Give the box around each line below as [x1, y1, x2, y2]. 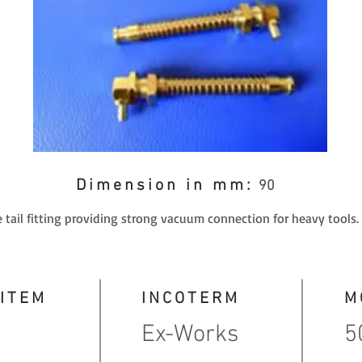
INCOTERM [141, 288, 240, 309]
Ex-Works [141, 319, 238, 350]
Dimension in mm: [76, 175, 254, 196]
